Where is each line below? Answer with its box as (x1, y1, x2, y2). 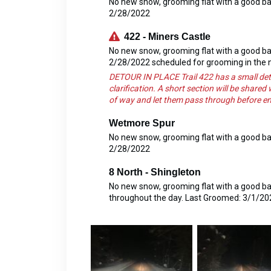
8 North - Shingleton (108, 167, 201, 178)
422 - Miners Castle (123, 31, 211, 42)
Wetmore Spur (108, 118, 175, 129)
